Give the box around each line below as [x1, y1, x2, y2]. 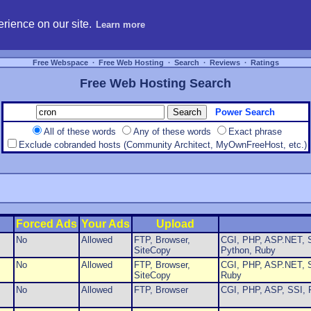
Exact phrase [228, 126, 282, 137]
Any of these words [133, 126, 214, 137]
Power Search [215, 107, 275, 118]
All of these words [44, 126, 119, 137]
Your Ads [81, 218, 130, 230]
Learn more [96, 19, 146, 30]
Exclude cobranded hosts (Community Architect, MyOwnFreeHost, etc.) [18, 140, 307, 151]
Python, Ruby [220, 245, 276, 256]
